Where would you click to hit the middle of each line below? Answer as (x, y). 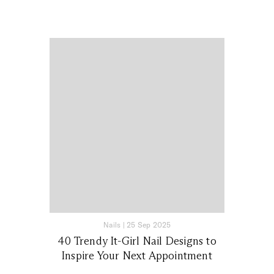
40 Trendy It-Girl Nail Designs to (137, 241)
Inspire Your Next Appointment (137, 255)
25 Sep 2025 (149, 224)
